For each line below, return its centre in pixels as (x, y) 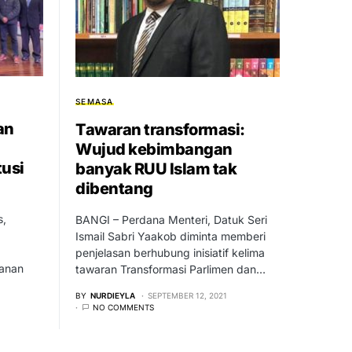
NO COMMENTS (123, 307)
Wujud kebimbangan (154, 149)
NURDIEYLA (113, 295)
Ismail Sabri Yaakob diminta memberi (170, 236)
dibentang (114, 188)
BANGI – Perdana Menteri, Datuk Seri (171, 219)
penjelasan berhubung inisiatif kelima (170, 252)
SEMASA (95, 101)
